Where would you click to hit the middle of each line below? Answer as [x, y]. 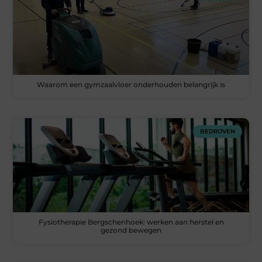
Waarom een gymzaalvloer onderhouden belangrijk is [131, 85]
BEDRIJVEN [217, 132]
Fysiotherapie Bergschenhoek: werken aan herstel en [131, 222]
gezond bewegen [131, 230]
